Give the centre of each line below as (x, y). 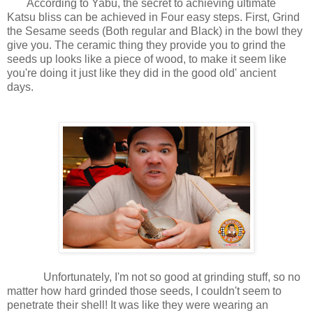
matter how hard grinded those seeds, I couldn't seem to (144, 291)
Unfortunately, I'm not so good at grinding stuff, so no (154, 277)
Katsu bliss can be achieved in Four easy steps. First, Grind (153, 17)
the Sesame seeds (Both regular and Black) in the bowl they (155, 31)
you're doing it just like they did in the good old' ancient (141, 73)
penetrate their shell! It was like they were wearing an (138, 305)
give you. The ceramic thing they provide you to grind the (146, 45)
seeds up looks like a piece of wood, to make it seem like (147, 59)
